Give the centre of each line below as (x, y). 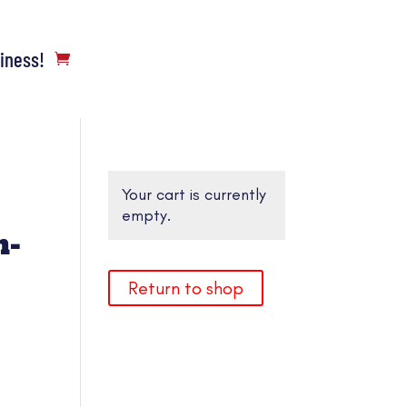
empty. (147, 215)
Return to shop (186, 288)
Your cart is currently (194, 194)
